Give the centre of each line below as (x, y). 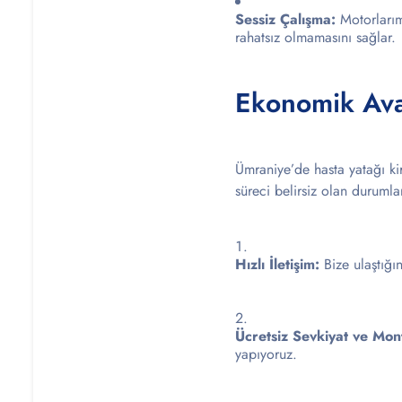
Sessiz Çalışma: (285, 19)
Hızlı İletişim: (277, 264)
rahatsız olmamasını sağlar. (315, 37)
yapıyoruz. (266, 354)
